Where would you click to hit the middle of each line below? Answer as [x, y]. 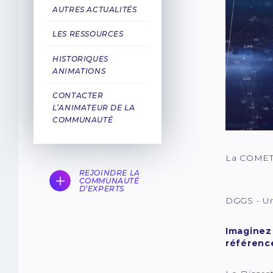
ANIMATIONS [79, 71]
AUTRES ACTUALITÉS [95, 9]
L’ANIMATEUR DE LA [94, 108]
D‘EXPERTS [102, 189]
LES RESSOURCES [88, 34]
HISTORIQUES [80, 58]
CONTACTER [78, 96]
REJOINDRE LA [109, 173]
